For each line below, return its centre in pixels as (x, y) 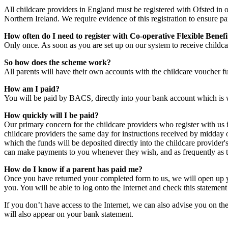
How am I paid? (32, 89)
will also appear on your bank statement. (70, 214)
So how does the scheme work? (58, 62)
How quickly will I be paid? (51, 115)
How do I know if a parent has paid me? (73, 169)
